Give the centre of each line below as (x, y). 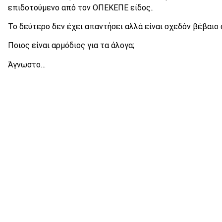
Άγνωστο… (27, 64)
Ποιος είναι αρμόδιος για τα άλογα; (71, 46)
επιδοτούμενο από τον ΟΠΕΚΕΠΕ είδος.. (81, 7)
